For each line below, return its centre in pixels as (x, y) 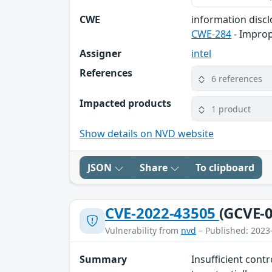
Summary (103, 260)
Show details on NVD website (147, 134)
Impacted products (125, 104)
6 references (237, 78)
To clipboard (225, 168)
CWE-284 (212, 34)
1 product (231, 109)
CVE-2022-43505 (162, 213)
